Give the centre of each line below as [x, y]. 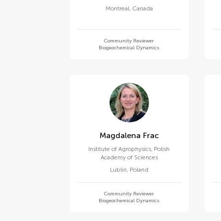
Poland [139, 170]
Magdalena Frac [150, 135]
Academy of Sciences [129, 157]
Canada [142, 8]
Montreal [117, 8]
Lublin [118, 170]
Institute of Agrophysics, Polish [129, 149]
